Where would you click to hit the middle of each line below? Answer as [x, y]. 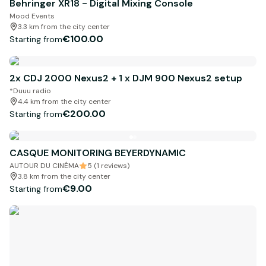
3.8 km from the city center [64, 177]
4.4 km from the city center [64, 102]
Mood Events [32, 16]
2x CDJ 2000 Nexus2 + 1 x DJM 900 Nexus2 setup [126, 78]
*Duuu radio [30, 91]
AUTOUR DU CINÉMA [44, 166]
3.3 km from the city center [64, 27]
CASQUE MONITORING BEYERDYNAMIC [98, 153]
